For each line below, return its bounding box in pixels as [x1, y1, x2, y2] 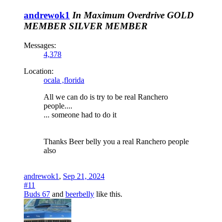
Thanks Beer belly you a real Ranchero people [44, 137, 189, 146]
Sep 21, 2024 [63, 171, 105, 180]
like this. [94, 189, 122, 198]
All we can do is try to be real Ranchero [44, 92, 168, 101]
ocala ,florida [44, 75, 84, 84]
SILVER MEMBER [69, 21, 148, 31]
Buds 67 [24, 189, 50, 198]
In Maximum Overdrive [72, 10, 165, 20]
